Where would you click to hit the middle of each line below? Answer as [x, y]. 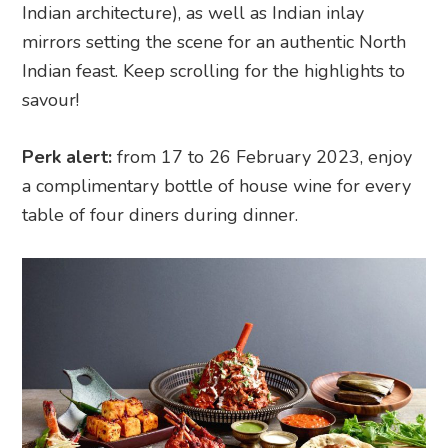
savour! [51, 100]
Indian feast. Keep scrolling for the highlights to [214, 71]
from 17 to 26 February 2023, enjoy [262, 157]
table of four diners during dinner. [160, 215]
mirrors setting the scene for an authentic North [214, 42]
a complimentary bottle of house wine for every [217, 186]
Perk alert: [67, 157]
